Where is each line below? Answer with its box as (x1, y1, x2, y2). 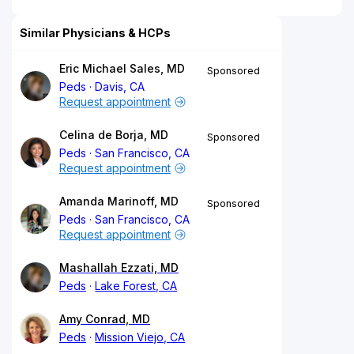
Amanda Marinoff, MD (59, 194, 179, 208)
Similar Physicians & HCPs (20, 25, 171, 40)
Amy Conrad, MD (59, 311, 150, 326)
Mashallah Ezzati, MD (59, 260, 179, 274)
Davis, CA (95, 79, 145, 93)
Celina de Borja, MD (59, 127, 168, 141)
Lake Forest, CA (95, 278, 178, 292)
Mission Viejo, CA (95, 330, 186, 344)
